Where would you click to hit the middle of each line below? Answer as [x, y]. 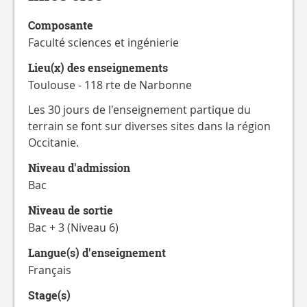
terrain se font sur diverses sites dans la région [149, 126]
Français [50, 270]
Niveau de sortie [71, 210]
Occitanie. [53, 143]
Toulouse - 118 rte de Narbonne [110, 85]
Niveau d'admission [79, 168]
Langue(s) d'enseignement [97, 253]
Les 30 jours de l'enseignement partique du [139, 110]
